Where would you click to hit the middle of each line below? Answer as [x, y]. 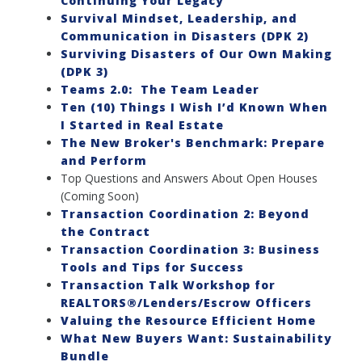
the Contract [105, 231]
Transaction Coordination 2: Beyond [185, 213]
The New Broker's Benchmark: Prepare [193, 142]
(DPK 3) [84, 71]
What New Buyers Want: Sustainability [196, 338]
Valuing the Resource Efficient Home [188, 320]
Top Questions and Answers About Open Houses [189, 178]
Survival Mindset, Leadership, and [179, 18]
